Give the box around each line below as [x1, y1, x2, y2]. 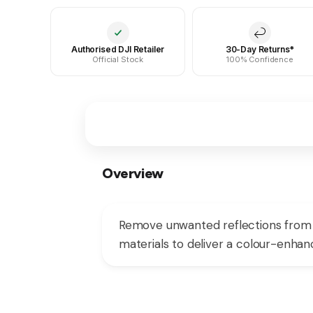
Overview [102, 164, 163, 182]
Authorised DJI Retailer [71, 43, 165, 54]
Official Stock [92, 54, 144, 64]
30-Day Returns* [225, 43, 295, 54]
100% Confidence [226, 54, 293, 64]
